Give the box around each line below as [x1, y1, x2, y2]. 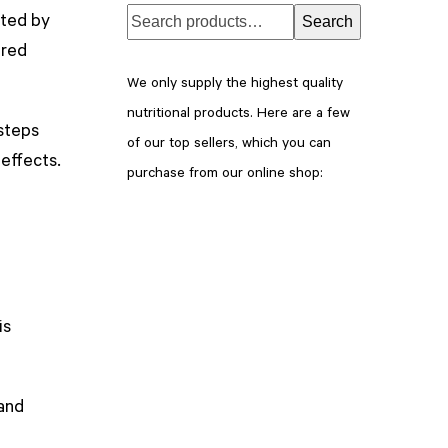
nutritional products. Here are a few [127, 106, 350, 123]
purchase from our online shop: [127, 166, 323, 183]
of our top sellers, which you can [127, 136, 331, 153]
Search [302, 12, 353, 30]
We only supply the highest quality [127, 76, 343, 93]
